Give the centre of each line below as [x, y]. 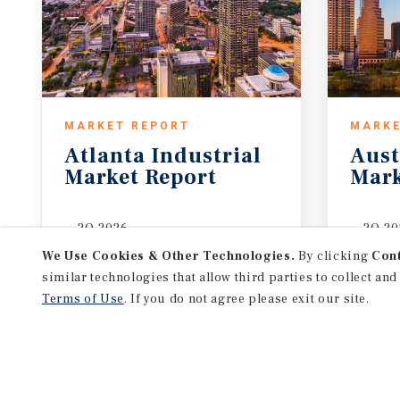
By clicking [333, 256]
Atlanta [105, 155]
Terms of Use [83, 299]
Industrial [206, 155]
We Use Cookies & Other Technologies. [169, 256]
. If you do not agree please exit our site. [246, 299]
